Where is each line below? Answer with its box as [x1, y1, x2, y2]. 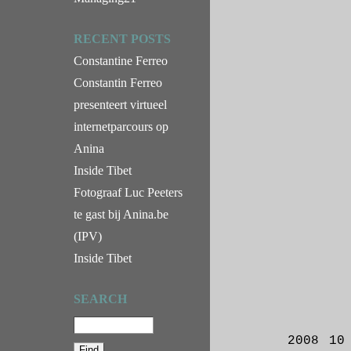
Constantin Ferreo [74, 76, 162, 89]
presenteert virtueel [74, 98, 167, 111]
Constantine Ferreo [74, 54, 168, 67]
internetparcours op [74, 120, 168, 133]
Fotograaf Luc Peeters [74, 186, 183, 199]
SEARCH [74, 292, 127, 306]
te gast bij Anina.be [74, 208, 168, 221]
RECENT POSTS [74, 32, 171, 45]
